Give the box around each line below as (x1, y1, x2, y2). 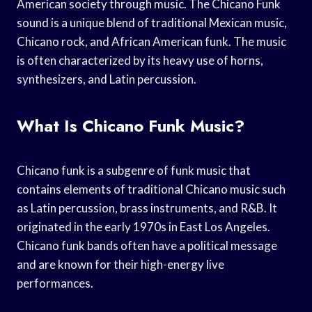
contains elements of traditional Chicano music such (17, 181, 286, 196)
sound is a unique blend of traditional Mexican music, (17, 15, 287, 30)
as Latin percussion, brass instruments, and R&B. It (17, 200, 277, 215)
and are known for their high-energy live (17, 256, 224, 272)
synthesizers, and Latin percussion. (17, 71, 196, 86)
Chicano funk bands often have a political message (17, 237, 277, 253)
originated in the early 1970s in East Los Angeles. (17, 219, 270, 234)
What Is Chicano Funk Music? (17, 113, 244, 138)
